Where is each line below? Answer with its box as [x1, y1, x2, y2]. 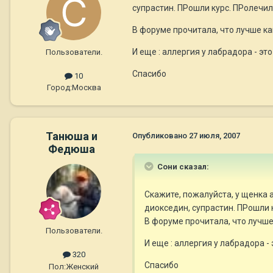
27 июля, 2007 [189, 131, 240, 141]
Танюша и [45, 130, 97, 143]
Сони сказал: [155, 162, 209, 172]
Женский [66, 261, 99, 271]
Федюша [48, 143, 95, 156]
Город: [46, 83, 72, 93]
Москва [71, 83, 101, 93]
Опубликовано [132, 131, 189, 141]
